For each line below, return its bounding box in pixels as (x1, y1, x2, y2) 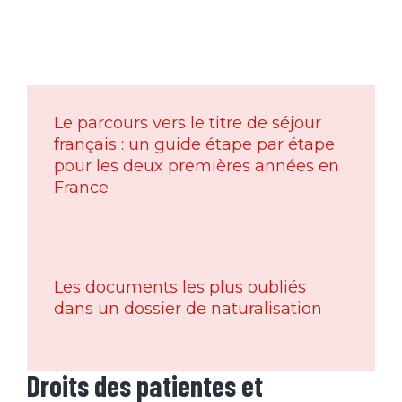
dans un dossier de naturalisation (54, 299, 322, 319)
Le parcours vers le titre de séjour (54, 113, 321, 134)
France (54, 178, 109, 198)
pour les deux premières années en (54, 156, 339, 177)
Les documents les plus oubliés (54, 277, 306, 298)
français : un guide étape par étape (54, 135, 335, 155)
